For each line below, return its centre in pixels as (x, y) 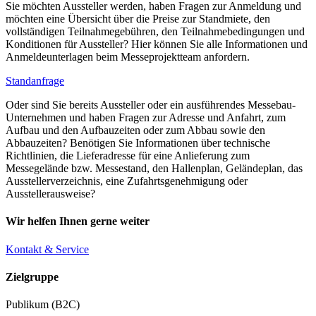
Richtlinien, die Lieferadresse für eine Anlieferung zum (128, 156)
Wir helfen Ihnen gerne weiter (78, 221)
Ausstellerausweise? (50, 194)
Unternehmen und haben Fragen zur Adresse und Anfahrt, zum (146, 118)
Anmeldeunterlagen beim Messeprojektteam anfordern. (128, 57)
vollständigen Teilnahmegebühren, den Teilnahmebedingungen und (155, 32)
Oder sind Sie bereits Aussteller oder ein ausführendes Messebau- (151, 105)
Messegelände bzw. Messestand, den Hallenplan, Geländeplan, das (154, 169)
